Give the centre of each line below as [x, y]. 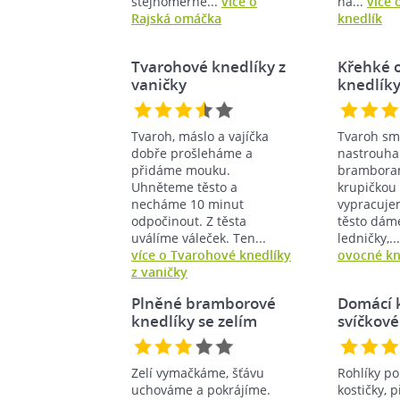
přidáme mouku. [181, 170]
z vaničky [159, 271]
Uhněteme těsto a [184, 187]
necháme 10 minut [187, 204]
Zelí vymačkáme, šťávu [198, 372]
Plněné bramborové [204, 303]
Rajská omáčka [176, 18]
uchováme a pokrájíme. [201, 389]
